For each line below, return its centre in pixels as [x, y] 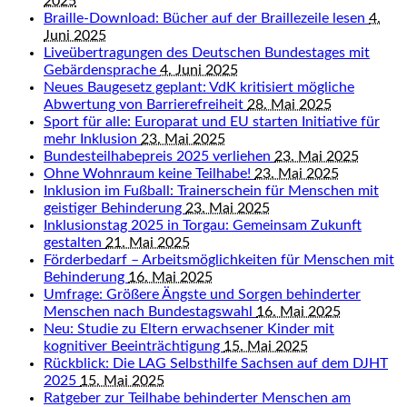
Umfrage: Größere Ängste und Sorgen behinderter [202, 294]
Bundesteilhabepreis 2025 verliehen [159, 156]
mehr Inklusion [92, 139]
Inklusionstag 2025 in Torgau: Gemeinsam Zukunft [203, 225]
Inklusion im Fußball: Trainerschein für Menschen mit [211, 191]
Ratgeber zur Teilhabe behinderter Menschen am [197, 398]
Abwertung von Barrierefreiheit [145, 104]
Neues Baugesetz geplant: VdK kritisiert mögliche [199, 87]
